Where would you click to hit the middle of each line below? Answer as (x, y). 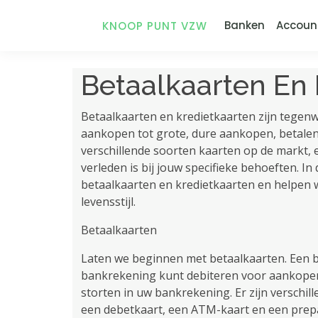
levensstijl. (108, 202)
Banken (245, 25)
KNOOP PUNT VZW (155, 26)
